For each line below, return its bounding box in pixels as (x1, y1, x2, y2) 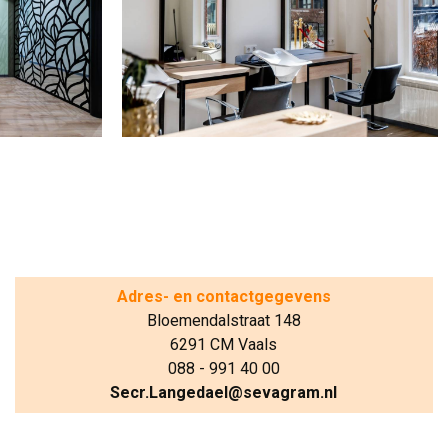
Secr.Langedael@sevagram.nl (110, 383, 338, 403)
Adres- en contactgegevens (116, 287, 331, 307)
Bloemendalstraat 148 (146, 311, 301, 331)
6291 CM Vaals (170, 335, 278, 355)
